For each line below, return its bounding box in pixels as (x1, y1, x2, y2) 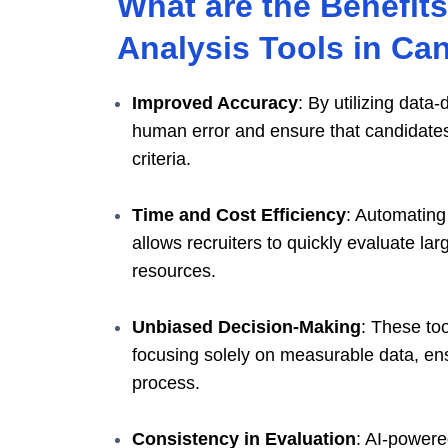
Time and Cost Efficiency (132, 204, 346, 225)
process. (132, 372, 200, 393)
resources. (132, 260, 216, 281)
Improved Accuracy (132, 92, 298, 113)
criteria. (132, 148, 191, 169)
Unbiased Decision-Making (132, 316, 361, 337)
